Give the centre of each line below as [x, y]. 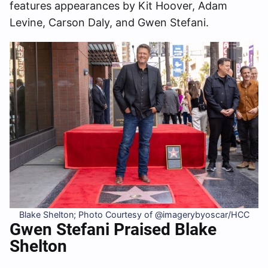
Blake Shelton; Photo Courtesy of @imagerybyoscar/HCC [134, 215]
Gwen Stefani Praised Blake [113, 230]
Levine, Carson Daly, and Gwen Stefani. [109, 23]
